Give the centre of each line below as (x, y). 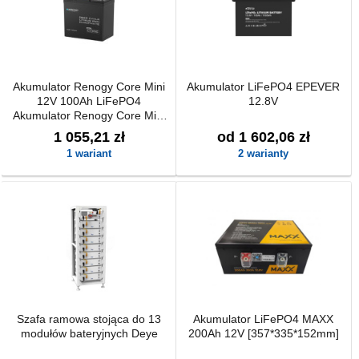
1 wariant (89, 153)
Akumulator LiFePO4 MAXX (264, 319)
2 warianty (264, 153)
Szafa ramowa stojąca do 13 (89, 319)
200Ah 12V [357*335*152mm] (263, 333)
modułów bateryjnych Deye (89, 333)
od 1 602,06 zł (263, 137)
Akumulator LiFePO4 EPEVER (264, 87)
